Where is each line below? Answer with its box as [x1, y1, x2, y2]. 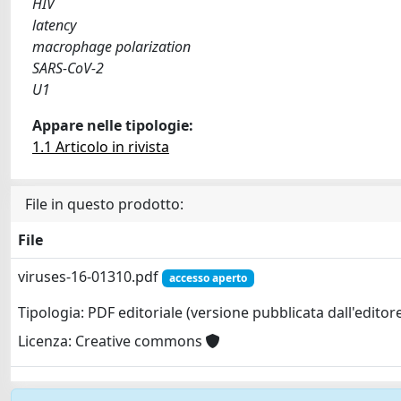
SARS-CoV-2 [32, 58, 104, 78]
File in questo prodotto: [25, 194, 183, 214]
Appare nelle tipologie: [32, 115, 193, 135]
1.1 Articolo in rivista [32, 137, 169, 157]
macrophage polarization [32, 37, 191, 56]
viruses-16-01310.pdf [18, 267, 162, 286]
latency [32, 15, 76, 35]
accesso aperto [168, 270, 247, 286]
